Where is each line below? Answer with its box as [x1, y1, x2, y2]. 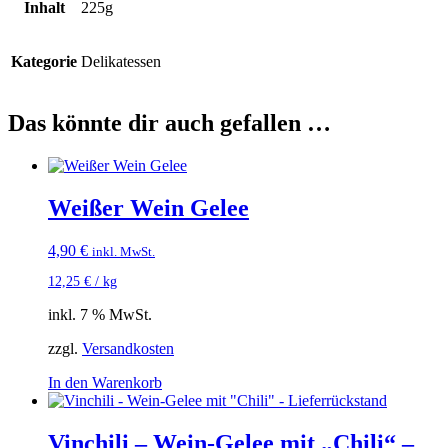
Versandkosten [82, 340, 174, 358]
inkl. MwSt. [92, 244, 155, 260]
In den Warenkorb [48, 374, 162, 392]
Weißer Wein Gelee [48, 195, 249, 222]
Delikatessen [81, 53, 161, 71]
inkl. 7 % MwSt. [48, 306, 152, 324]
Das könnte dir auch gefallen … [8, 110, 331, 137]
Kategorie [11, 53, 77, 71]
